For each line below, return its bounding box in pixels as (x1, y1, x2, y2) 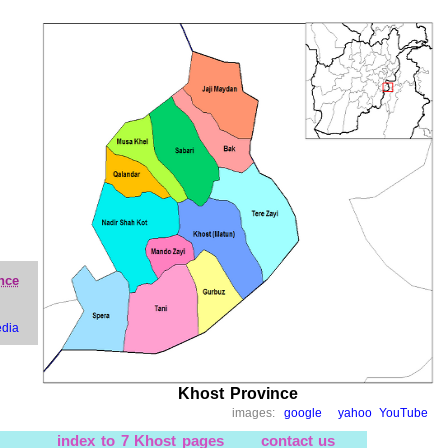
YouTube (379, 405, 429, 420)
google (283, 405, 322, 420)
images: (231, 405, 284, 420)
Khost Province (178, 385, 298, 402)
